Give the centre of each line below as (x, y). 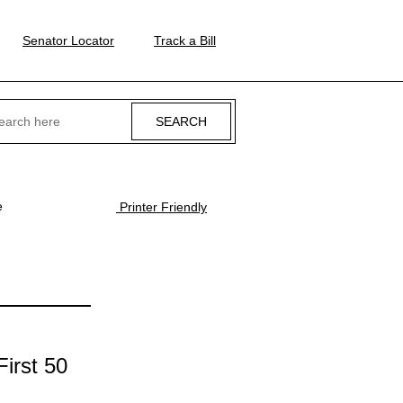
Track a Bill (184, 40)
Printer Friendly (161, 207)
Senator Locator (68, 40)
